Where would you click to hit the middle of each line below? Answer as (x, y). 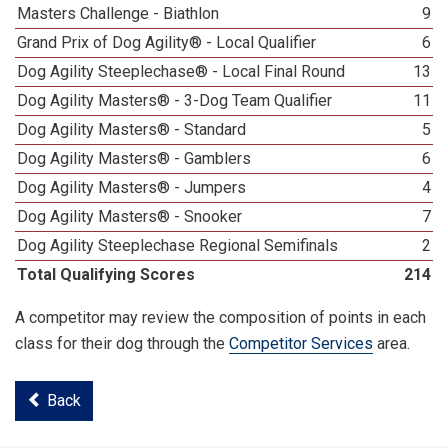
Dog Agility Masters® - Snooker (130, 216)
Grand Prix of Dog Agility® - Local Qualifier (167, 42)
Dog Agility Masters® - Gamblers (134, 158)
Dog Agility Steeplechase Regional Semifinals (178, 245)
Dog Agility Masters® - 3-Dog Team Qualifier (175, 100)
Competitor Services (301, 343)
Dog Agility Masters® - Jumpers (132, 187)
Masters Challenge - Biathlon (118, 13)
